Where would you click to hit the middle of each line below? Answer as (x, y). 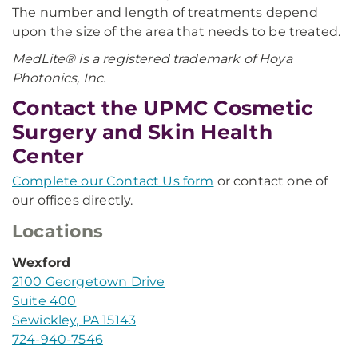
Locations (58, 231)
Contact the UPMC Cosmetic (163, 108)
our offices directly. (73, 200)
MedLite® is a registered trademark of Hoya (152, 59)
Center (48, 156)
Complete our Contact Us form (113, 181)
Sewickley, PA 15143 (74, 320)
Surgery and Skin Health (142, 132)
